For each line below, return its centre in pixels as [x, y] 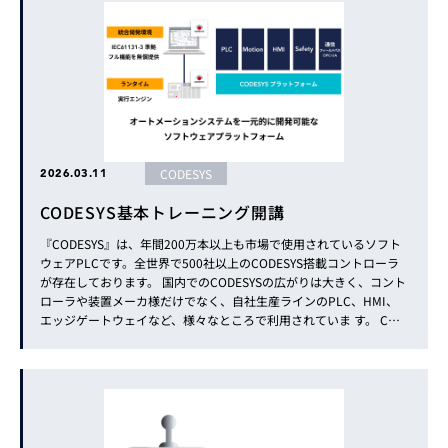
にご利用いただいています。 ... [123, 357]
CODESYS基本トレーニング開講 [162, 212]
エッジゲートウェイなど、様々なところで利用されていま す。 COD [222, 319]
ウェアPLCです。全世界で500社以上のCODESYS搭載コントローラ [219, 262]
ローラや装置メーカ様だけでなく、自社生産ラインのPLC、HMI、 [219, 300]
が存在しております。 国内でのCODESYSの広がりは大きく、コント [223, 281]
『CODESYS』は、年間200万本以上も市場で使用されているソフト [220, 243]
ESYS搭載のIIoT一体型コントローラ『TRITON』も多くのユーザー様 [224, 338]
